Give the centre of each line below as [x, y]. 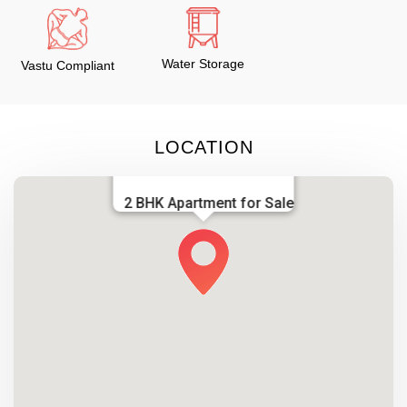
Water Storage [203, 64]
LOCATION [203, 147]
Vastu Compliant [68, 65]
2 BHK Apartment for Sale [209, 203]
